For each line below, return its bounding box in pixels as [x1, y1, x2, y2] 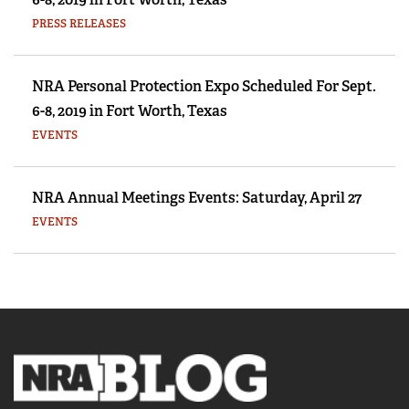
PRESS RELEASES [32, 16, 126, 32]
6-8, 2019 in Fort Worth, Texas [32, 101, 227, 121]
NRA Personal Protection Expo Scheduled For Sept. [32, 77, 376, 97]
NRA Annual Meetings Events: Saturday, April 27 [32, 188, 362, 208]
